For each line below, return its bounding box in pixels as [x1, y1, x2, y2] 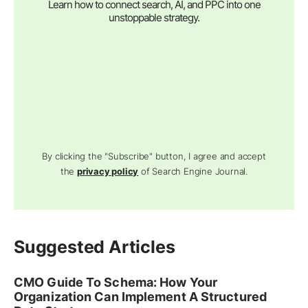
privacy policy [77, 166, 139, 177]
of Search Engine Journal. [138, 166, 248, 177]
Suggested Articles [14, 236, 175, 258]
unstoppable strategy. [109, 11, 199, 25]
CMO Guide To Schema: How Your [14, 275, 217, 290]
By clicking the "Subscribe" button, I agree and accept [42, 151, 266, 162]
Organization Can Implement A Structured [14, 289, 267, 305]
